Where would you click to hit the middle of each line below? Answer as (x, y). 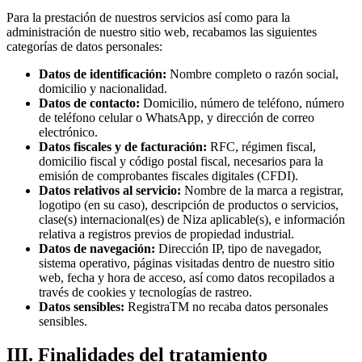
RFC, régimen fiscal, (261, 146)
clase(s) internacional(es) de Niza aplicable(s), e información (192, 219)
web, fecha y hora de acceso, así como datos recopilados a (187, 277)
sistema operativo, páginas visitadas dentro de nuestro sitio (187, 263)
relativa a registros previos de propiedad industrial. (166, 234)
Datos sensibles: (82, 306)
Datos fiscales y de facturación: (123, 146)
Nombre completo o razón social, (253, 74)
